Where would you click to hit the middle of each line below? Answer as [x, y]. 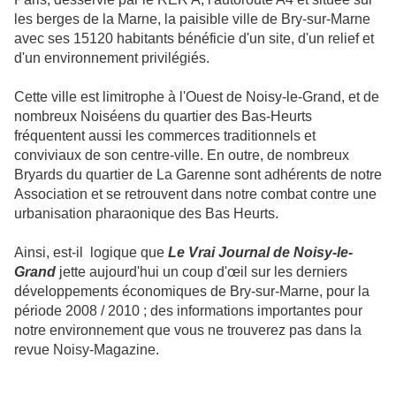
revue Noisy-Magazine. [87, 350]
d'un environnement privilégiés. [112, 58]
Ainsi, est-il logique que [91, 253]
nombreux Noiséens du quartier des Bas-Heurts [163, 117]
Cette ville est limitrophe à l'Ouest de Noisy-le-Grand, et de [197, 97]
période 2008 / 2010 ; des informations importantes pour [188, 311]
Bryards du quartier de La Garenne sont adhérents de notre [198, 175]
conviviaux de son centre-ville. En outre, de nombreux [183, 156]
